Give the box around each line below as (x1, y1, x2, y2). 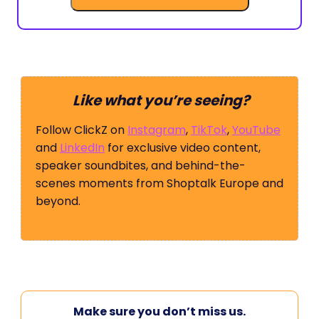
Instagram (127, 122, 186, 138)
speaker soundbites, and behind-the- (36, 157, 246, 174)
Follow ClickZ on (36, 122, 127, 138)
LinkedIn (60, 140, 105, 156)
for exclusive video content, (105, 140, 261, 156)
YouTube (232, 122, 281, 138)
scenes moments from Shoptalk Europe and (36, 175, 283, 192)
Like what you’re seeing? (72, 90, 250, 110)
